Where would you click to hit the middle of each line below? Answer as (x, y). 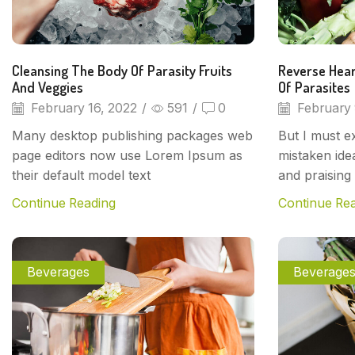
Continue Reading (64, 203)
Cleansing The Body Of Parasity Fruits (122, 71)
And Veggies (48, 87)
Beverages (59, 272)
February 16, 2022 (82, 108)
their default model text (81, 175)
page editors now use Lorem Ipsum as (127, 155)
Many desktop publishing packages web (132, 135)
